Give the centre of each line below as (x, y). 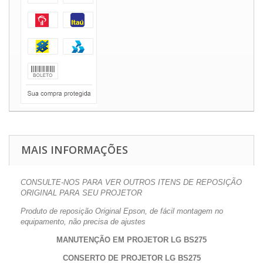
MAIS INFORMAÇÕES (75, 150)
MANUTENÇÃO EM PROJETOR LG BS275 (131, 240)
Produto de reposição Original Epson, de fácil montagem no (122, 211)
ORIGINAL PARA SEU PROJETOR (81, 193)
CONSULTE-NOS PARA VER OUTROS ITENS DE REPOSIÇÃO (131, 182)
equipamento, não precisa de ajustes (83, 222)
